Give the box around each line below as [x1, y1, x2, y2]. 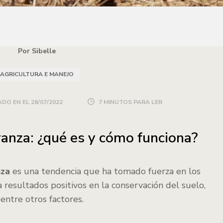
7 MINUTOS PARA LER [97, 98, 162, 106]
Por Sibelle [18, 46, 56, 56]
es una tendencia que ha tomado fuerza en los [10, 165, 201, 177]
